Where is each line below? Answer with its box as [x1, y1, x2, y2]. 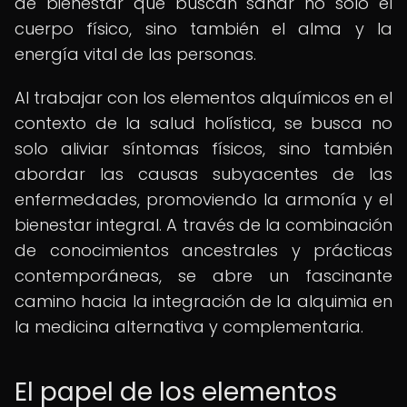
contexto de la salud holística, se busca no [15, 112, 392, 134]
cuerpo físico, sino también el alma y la [15, 17, 392, 40]
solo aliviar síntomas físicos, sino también [15, 137, 392, 160]
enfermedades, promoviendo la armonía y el [15, 188, 392, 211]
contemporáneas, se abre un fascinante [15, 264, 392, 287]
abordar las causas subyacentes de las [15, 163, 392, 185]
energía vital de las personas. [15, 43, 256, 65]
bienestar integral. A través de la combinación [15, 213, 392, 236]
